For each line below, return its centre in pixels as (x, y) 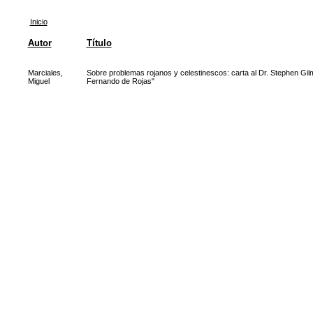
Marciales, (45, 73)
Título (99, 43)
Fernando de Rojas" (120, 81)
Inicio (38, 22)
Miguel (38, 81)
